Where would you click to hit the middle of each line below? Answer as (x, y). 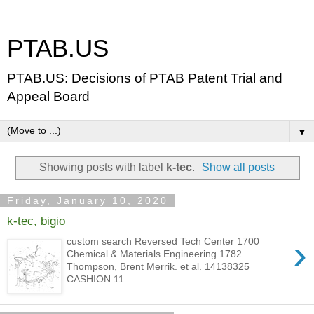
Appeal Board (48, 96)
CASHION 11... (100, 279)
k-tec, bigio (36, 221)
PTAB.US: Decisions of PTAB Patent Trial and (145, 78)
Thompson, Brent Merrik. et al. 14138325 (158, 266)
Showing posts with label (102, 167)
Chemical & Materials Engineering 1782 (155, 253)
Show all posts (239, 167)
